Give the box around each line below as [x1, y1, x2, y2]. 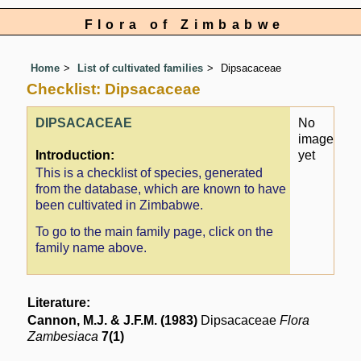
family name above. [35, 241, 147, 255]
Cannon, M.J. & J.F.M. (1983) [27, 313, 198, 328]
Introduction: [35, 148, 115, 163]
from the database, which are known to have [35, 181, 287, 196]
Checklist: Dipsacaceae [27, 81, 201, 98]
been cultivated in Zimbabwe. [35, 197, 204, 212]
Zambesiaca [27, 330, 102, 344]
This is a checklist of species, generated [35, 165, 263, 180]
